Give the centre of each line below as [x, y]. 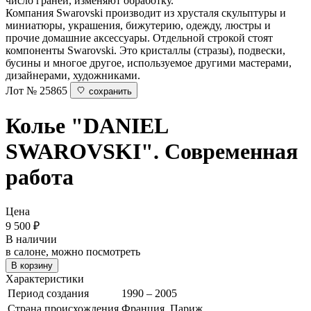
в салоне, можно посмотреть [73, 251]
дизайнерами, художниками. [73, 75]
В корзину [32, 265]
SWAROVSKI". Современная [152, 152]
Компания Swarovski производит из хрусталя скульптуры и [146, 12]
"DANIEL [119, 126]
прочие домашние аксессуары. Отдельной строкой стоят [139, 37]
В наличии [31, 239]
